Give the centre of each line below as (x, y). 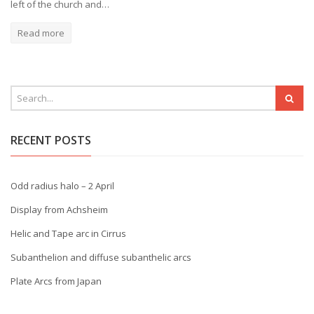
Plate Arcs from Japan (56, 281)
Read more (41, 33)
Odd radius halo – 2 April (62, 186)
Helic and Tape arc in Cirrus (68, 233)
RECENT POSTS (51, 140)
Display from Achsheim (59, 210)
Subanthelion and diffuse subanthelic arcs (101, 257)
